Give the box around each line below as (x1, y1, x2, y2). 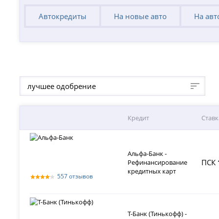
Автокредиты (39, 11, 87, 22)
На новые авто (113, 11, 167, 22)
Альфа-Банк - (128, 149, 167, 158)
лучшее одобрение (27, 81, 96, 91)
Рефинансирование (128, 158, 188, 167)
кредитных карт (128, 167, 176, 176)
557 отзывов (57, 172, 93, 181)
